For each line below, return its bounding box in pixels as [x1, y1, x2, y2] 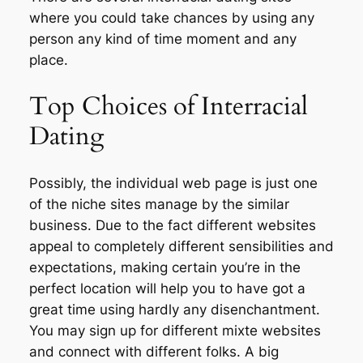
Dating [28, 118, 104, 153]
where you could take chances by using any [28, 10, 314, 27]
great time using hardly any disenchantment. [28, 301, 320, 318]
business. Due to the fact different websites [28, 216, 316, 233]
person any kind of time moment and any [28, 31, 297, 48]
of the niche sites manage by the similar [28, 195, 289, 212]
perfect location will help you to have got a [28, 280, 305, 297]
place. [28, 52, 68, 69]
